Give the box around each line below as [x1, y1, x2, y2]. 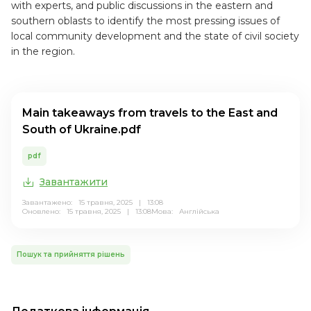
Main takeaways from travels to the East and [22, 106, 278, 119]
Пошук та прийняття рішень [17, 250, 125, 259]
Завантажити [40, 176, 108, 188]
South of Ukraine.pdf [22, 123, 141, 136]
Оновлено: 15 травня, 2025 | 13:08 [22, 207, 151, 216]
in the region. [11, 45, 75, 58]
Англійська [179, 207, 219, 216]
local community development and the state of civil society [11, 30, 299, 42]
